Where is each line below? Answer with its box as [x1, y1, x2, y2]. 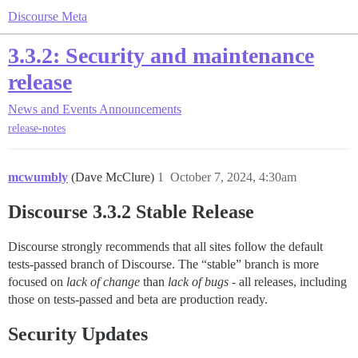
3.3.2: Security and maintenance [8, 43, 314, 68]
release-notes [8, 122, 66, 135]
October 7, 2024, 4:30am [170, 170, 296, 185]
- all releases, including [229, 275, 347, 289]
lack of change [66, 275, 140, 289]
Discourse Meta [8, 10, 87, 23]
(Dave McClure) [71, 170, 157, 185]
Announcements [99, 102, 181, 116]
